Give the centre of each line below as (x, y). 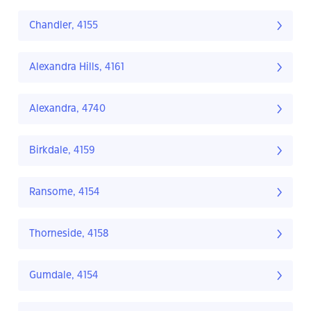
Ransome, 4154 (65, 193)
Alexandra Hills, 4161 (77, 68)
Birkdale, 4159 (62, 151)
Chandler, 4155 (64, 26)
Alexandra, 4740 (67, 109)
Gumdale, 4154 (64, 276)
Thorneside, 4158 (69, 234)
